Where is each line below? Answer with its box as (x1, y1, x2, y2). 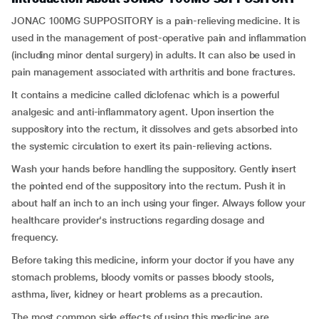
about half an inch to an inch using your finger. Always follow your (11, 197, 305, 209)
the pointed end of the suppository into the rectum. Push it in (11, 180, 286, 192)
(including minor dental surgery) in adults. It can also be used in (11, 49, 296, 61)
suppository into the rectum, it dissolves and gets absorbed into (11, 123, 298, 135)
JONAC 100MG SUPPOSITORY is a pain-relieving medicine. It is (11, 15, 300, 26)
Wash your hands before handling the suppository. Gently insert (11, 163, 297, 174)
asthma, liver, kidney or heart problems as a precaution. (11, 288, 263, 300)
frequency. (11, 231, 59, 243)
